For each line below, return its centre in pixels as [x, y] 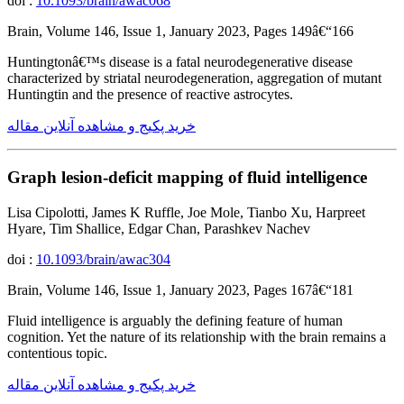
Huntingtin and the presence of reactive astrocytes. [150, 95]
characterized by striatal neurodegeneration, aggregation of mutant [194, 78]
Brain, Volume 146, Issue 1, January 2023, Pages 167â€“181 [180, 289]
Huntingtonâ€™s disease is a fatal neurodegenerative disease [180, 62]
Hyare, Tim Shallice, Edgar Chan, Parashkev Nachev [159, 228]
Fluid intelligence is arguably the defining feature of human [175, 320]
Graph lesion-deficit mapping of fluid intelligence [187, 177]
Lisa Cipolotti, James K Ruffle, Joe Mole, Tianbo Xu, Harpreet [186, 212]
